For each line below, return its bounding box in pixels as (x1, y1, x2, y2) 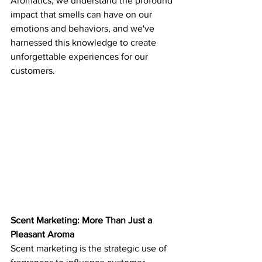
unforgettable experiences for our (11, 51, 150, 61)
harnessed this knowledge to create (11, 37, 158, 47)
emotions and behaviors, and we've (11, 23, 157, 33)
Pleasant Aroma (11, 229, 74, 239)
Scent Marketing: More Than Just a (11, 215, 154, 225)
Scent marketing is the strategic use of (11, 243, 169, 253)
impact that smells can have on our (11, 9, 154, 19)
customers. (11, 65, 55, 75)
